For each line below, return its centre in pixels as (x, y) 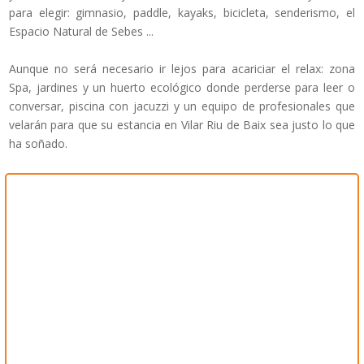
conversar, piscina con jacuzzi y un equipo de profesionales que (182, 106)
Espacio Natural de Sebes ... (81, 32)
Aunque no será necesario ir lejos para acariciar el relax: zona (182, 69)
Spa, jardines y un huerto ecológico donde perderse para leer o (182, 88)
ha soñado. (38, 144)
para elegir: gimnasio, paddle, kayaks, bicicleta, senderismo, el (182, 13)
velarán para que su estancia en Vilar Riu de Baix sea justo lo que (182, 125)
